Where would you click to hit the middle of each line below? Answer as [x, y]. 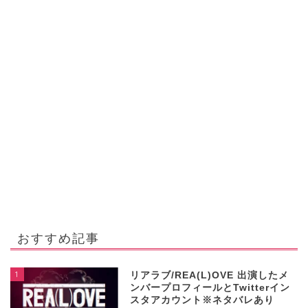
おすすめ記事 [58, 238]
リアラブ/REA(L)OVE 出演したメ [210, 276]
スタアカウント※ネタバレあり [202, 300]
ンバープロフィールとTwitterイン [210, 288]
